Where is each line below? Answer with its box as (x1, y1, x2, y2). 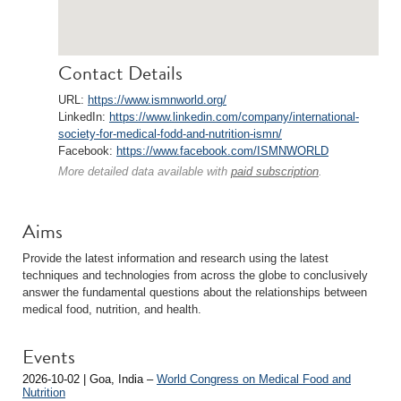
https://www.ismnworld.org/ (88, 93, 226, 107)
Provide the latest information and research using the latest (22, 252, 328, 265)
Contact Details (58, 58, 183, 88)
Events (22, 342, 75, 371)
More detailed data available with (58, 165, 231, 178)
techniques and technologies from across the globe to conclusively (22, 269, 368, 282)
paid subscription (231, 165, 319, 178)
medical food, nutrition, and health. (22, 303, 201, 316)
